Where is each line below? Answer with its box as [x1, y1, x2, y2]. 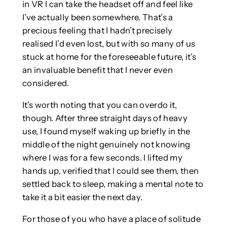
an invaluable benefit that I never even [22, 65, 173, 75]
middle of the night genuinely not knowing [22, 139, 191, 149]
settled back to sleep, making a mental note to [22, 178, 204, 189]
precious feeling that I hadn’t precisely [22, 25, 173, 36]
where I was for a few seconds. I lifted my [22, 152, 182, 163]
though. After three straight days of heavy [22, 112, 187, 123]
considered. [22, 78, 69, 89]
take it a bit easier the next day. [22, 192, 143, 202]
